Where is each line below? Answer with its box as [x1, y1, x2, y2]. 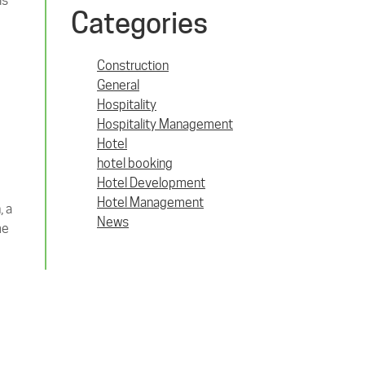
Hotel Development [97, 175, 205, 191]
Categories [71, 6, 208, 40]
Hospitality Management [97, 117, 233, 132]
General [97, 77, 139, 93]
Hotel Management [97, 195, 204, 210]
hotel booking [97, 156, 173, 171]
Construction [97, 58, 169, 73]
